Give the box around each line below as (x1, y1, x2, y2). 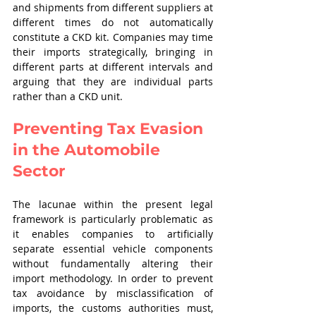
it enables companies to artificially (13, 227, 213, 241)
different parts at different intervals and (13, 60, 213, 73)
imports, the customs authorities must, (13, 301, 213, 315)
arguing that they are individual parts (13, 75, 213, 88)
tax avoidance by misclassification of (13, 286, 213, 300)
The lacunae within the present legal (13, 197, 213, 211)
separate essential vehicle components (13, 242, 213, 255)
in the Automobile (13, 140, 164, 159)
